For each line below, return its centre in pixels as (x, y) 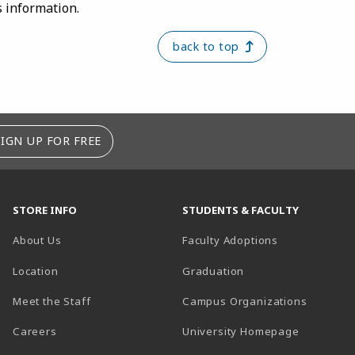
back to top (206, 47)
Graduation (214, 271)
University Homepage (241, 332)
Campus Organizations (245, 302)
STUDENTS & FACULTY (240, 210)
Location (36, 271)
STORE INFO (45, 210)
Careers (35, 332)
